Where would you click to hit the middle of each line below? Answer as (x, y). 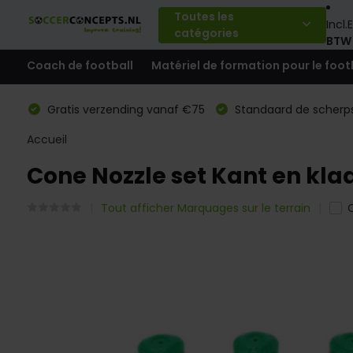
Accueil (46, 139)
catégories (206, 33)
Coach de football (80, 65)
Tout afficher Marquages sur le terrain (205, 208)
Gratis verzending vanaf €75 (124, 110)
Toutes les (204, 16)
